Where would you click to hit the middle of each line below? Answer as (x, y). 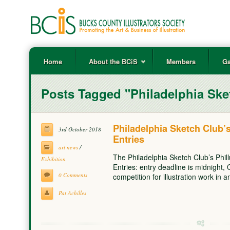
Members (181, 61)
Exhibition (53, 159)
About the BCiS (113, 61)
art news (68, 147)
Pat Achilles (72, 193)
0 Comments (73, 175)
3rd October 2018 (79, 129)
